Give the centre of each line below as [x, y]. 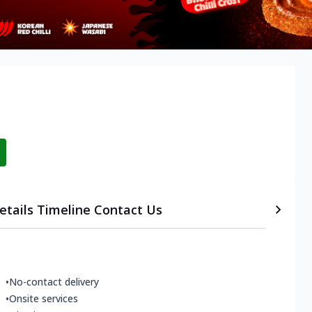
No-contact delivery [54, 282]
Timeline [63, 210]
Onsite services [44, 299]
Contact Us [128, 210]
